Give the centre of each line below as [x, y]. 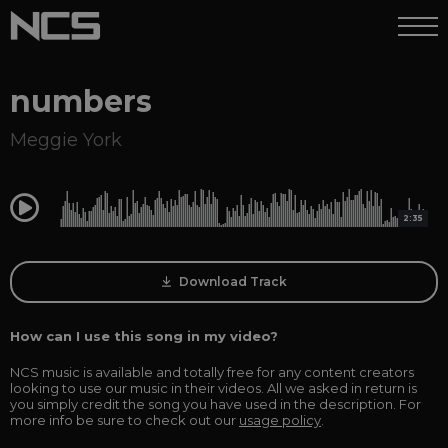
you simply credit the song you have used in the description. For [215, 404]
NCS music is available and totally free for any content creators [212, 372]
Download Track [231, 281]
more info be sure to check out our [124, 420]
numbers [81, 101]
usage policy [280, 420]
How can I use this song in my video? [144, 336]
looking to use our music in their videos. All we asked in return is [213, 388]
